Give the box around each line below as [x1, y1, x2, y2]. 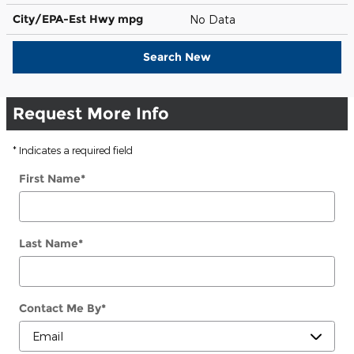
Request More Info [13, 103, 169, 123]
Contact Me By [19, 300, 101, 315]
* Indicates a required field [13, 144, 133, 156]
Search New [143, 49, 211, 64]
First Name [19, 171, 81, 186]
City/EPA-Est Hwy [13, 11, 118, 26]
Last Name [19, 235, 78, 250]
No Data [190, 12, 242, 26]
